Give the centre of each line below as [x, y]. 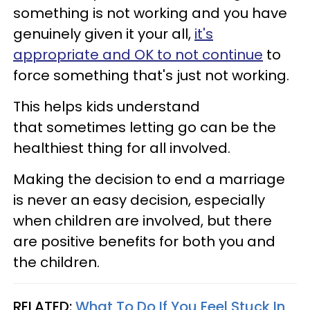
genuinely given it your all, [104, 34]
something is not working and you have [150, 13]
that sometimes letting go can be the [145, 127]
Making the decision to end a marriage [149, 179]
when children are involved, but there [143, 220]
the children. [56, 262]
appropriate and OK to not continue [138, 54]
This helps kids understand [107, 106]
